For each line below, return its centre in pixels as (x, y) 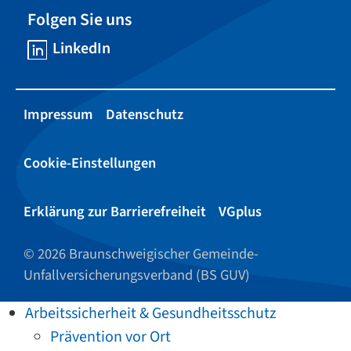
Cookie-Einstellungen (90, 163)
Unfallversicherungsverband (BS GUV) (137, 275)
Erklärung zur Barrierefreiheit (115, 212)
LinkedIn (81, 49)
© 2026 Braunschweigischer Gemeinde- (141, 254)
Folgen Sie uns (80, 20)
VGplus (240, 212)
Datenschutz (145, 115)
